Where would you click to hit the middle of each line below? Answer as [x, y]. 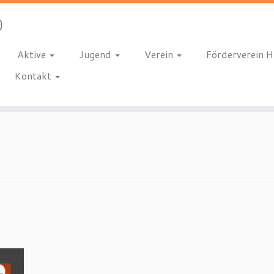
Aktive [32, 54]
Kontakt [34, 76]
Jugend [96, 54]
